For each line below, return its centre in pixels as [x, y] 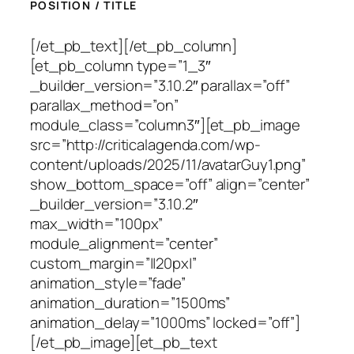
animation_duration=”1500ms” [130, 303]
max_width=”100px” [97, 224]
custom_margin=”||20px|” [113, 264]
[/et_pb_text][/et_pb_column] [134, 46]
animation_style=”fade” [108, 283]
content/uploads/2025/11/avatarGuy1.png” [168, 165]
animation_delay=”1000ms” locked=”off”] [166, 323]
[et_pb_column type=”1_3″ [121, 66]
